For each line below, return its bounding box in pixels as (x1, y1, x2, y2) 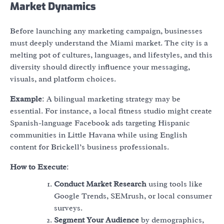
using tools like (146, 178, 202, 189)
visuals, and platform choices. (10, 73, 116, 84)
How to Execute (10, 161, 66, 172)
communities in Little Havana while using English (10, 129, 187, 140)
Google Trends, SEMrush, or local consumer (54, 190, 212, 201)
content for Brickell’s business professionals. (10, 141, 169, 152)
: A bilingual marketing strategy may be (42, 93, 180, 104)
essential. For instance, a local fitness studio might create (10, 105, 212, 116)
